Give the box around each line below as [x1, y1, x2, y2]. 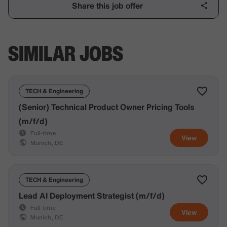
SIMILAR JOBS [8, 39, 123, 68]
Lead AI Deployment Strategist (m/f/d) [19, 190, 165, 202]
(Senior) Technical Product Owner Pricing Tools [19, 101, 195, 113]
